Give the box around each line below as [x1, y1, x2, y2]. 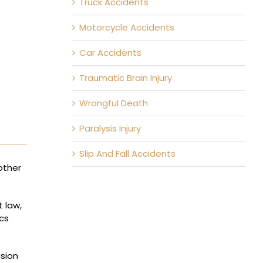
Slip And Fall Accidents [79, 147, 176, 160]
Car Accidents [79, 46, 141, 59]
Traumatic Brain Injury [79, 72, 172, 84]
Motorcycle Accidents [79, 21, 174, 33]
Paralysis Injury [79, 122, 141, 134]
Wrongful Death [79, 97, 148, 109]
